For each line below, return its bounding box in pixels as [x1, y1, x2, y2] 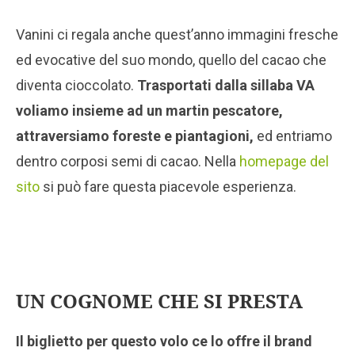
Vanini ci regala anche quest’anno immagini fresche [16, 25, 338, 43]
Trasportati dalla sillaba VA [137, 76, 315, 94]
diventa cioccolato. [16, 76, 137, 94]
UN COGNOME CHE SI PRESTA [16, 287, 303, 314]
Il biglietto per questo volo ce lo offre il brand [16, 332, 312, 349]
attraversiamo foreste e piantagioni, [16, 127, 254, 144]
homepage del [239, 152, 329, 170]
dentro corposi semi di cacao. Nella [16, 152, 239, 170]
